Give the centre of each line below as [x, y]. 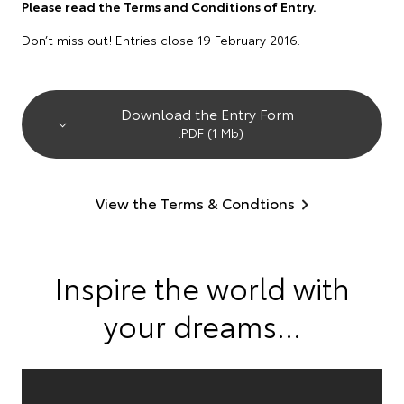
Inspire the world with [202, 287]
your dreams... [202, 325]
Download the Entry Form [207, 113]
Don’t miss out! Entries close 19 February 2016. [161, 40]
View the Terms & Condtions [195, 202]
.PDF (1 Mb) [211, 133]
